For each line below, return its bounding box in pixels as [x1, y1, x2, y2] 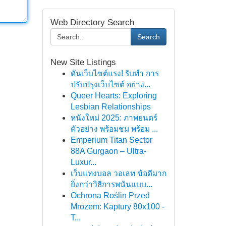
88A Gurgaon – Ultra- [70, 147, 146, 155]
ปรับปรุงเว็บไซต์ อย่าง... [70, 80, 150, 89]
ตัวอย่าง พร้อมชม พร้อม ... [70, 125, 158, 133]
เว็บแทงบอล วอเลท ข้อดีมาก [70, 169, 166, 178]
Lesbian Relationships [70, 102, 151, 111]
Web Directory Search [50, 18, 134, 27]
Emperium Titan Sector [70, 136, 152, 144]
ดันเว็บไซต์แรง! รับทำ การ [70, 69, 159, 78]
